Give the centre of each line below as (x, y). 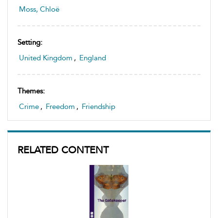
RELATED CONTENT (63, 150)
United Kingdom (46, 58)
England (93, 58)
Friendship (99, 106)
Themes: (31, 91)
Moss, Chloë (39, 9)
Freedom (60, 106)
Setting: (30, 42)
